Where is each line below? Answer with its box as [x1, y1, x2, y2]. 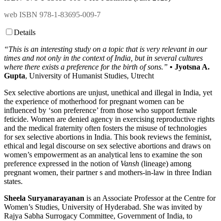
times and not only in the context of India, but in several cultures [4, 54, 203, 63]
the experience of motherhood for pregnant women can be [4, 97, 184, 106]
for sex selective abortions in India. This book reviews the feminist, [4, 133, 212, 142]
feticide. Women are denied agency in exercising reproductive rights [4, 115, 215, 124]
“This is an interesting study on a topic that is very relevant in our [4, 45, 207, 54]
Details [14, 28, 36, 37]
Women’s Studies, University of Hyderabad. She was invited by [4, 203, 202, 212]
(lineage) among [141, 159, 191, 168]
